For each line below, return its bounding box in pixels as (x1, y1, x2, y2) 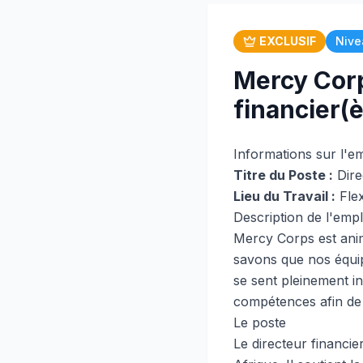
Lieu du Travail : (233, 188, 335, 204)
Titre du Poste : (233, 167, 333, 183)
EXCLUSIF (259, 34, 316, 48)
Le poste (233, 314, 286, 331)
